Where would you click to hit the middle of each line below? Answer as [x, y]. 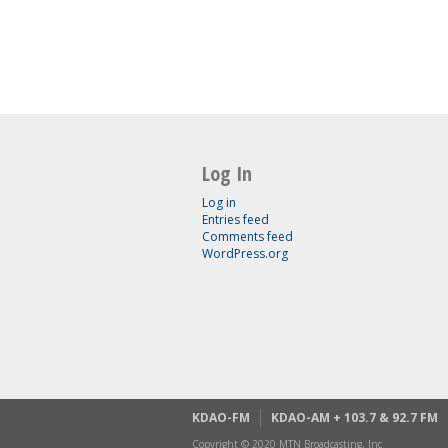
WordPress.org [245, 253]
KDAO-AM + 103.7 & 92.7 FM [354, 417]
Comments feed [247, 236]
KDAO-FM [221, 417]
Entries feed [235, 219]
